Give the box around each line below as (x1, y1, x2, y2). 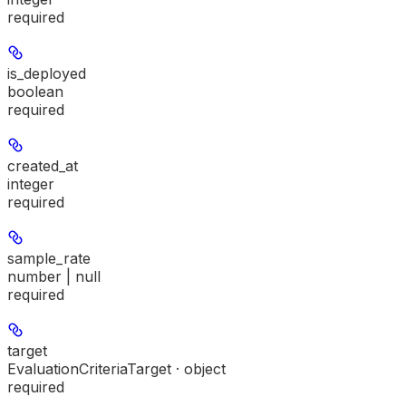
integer (7, 174, 54, 193)
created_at (7, 156, 78, 175)
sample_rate (7, 248, 91, 267)
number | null (7, 266, 101, 285)
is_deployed (7, 63, 86, 82)
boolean (7, 82, 63, 101)
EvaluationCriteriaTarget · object (7, 359, 226, 378)
